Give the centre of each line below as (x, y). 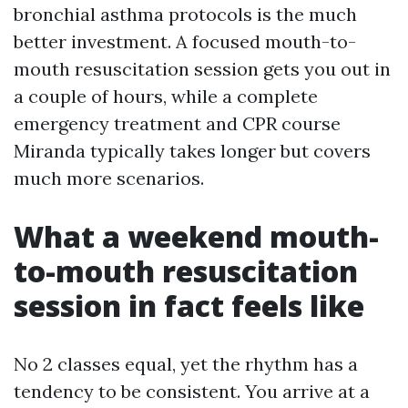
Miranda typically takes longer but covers (192, 151)
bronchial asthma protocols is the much (185, 14)
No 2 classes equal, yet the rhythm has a (186, 364)
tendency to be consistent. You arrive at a (192, 391)
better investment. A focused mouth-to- (185, 41)
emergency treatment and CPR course (177, 123)
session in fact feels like (189, 306)
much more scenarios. (109, 178)
